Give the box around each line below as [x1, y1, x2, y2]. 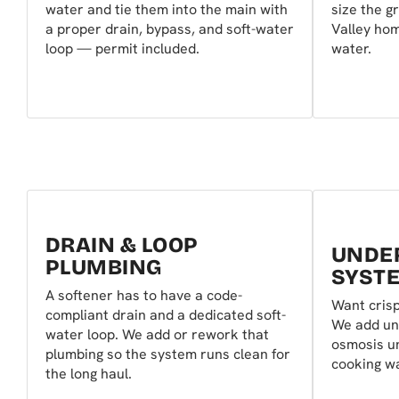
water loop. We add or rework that [45, 325, 269, 345]
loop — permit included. [45, 39, 199, 59]
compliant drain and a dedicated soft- [45, 305, 286, 325]
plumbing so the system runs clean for [45, 345, 290, 364]
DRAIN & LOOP [45, 232, 199, 258]
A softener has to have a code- [45, 286, 242, 305]
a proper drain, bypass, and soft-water [45, 20, 294, 39]
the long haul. [45, 364, 132, 384]
